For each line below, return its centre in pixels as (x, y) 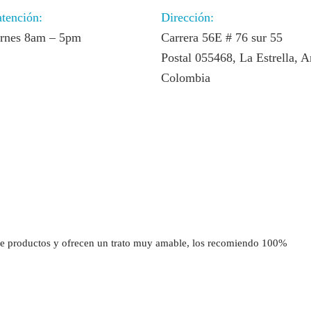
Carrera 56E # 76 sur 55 (221, 37)
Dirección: (187, 17)
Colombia (185, 77)
